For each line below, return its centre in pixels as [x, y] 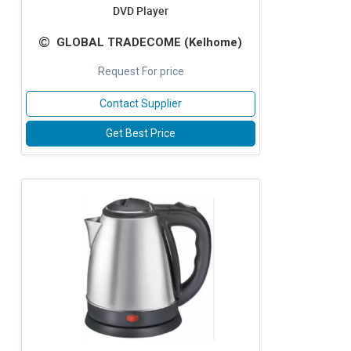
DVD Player [141, 11]
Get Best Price [141, 133]
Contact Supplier [141, 103]
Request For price [141, 71]
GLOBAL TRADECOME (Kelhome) [149, 42]
